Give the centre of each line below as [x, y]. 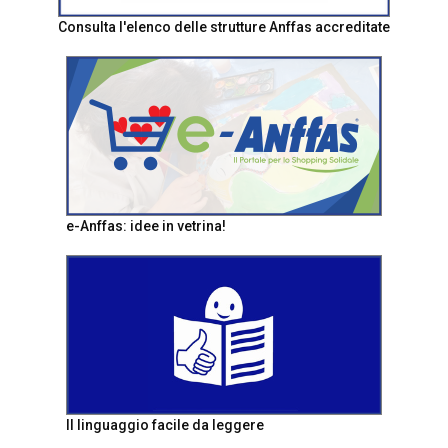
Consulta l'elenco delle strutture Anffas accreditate [224, 27]
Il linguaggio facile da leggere [165, 425]
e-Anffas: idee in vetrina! [146, 226]
